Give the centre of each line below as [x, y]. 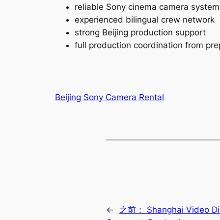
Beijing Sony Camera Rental [110, 97]
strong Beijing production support [140, 32]
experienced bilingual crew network [145, 19]
